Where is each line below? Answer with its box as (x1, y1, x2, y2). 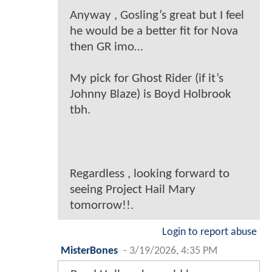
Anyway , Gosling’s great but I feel (70, 9, 244, 22)
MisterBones (61, 246, 118, 257)
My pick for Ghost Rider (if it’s (70, 72, 223, 86)
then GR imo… (70, 41, 143, 54)
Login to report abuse (162, 227, 257, 238)
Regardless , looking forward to (70, 168, 229, 181)
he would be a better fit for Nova (70, 25, 238, 38)
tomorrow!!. (70, 199, 134, 212)
